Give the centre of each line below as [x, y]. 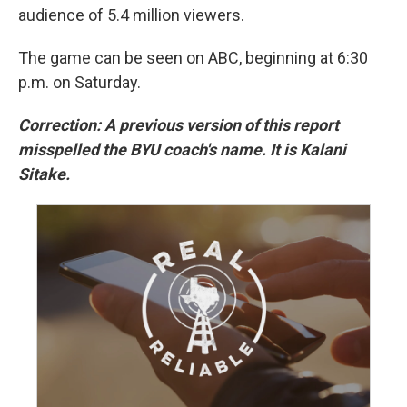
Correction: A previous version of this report [179, 125]
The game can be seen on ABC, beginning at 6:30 [193, 58]
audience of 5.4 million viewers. [131, 15]
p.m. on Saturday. [79, 82]
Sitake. [44, 174]
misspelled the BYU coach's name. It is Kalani [182, 149]
